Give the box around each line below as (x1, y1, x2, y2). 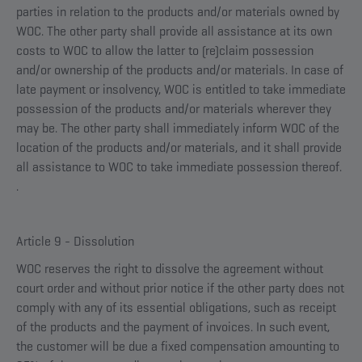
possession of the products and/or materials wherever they (16, 100, 331, 117)
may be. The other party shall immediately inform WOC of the (16, 120, 339, 137)
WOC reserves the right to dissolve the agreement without (16, 260, 323, 277)
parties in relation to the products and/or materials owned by (16, 3, 339, 20)
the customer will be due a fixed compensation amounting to (16, 338, 339, 355)
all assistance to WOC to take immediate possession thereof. (16, 158, 342, 175)
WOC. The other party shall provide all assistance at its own (16, 23, 332, 40)
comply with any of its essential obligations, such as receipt (16, 299, 336, 316)
